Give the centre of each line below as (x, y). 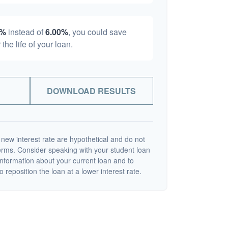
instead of (26, 32)
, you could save (97, 32)
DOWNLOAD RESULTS (92, 91)
